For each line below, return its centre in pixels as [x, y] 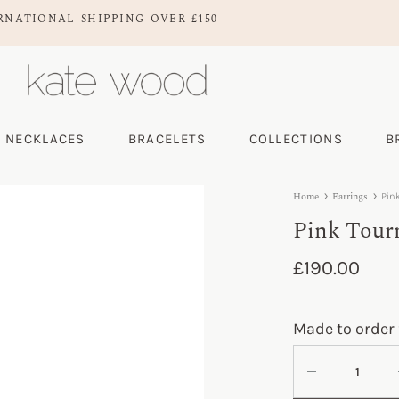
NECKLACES [45, 139]
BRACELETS [167, 139]
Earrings [350, 196]
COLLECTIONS [296, 139]
